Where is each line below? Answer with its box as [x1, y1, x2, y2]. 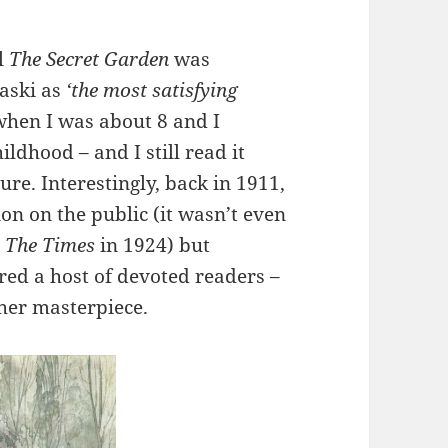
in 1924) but [95, 232, 211, 259]
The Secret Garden [9, 46, 175, 73]
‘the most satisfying [66, 77, 239, 104]
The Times [5, 232, 96, 259]
